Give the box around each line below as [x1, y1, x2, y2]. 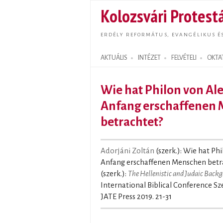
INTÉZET [138, 54, 161, 61]
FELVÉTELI [171, 54, 197, 61]
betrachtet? [101, 115, 163, 128]
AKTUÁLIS [101, 54, 127, 61]
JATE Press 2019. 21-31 [101, 193, 172, 201]
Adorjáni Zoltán [101, 147, 154, 155]
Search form [91, 57, 133, 70]
